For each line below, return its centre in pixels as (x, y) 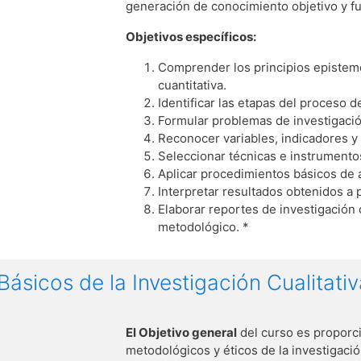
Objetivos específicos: (191, 36)
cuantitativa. (193, 85)
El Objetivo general (182, 332)
